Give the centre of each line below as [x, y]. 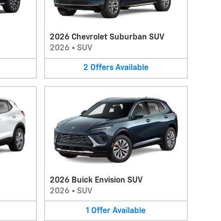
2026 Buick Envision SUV [96, 180]
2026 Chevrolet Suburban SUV [107, 37]
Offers [102, 68]
